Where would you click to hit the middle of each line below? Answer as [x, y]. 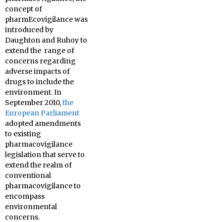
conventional [28, 175]
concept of [24, 9]
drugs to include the [39, 82]
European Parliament [42, 113]
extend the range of [40, 51]
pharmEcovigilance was [46, 19]
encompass [25, 196]
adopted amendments [43, 123]
